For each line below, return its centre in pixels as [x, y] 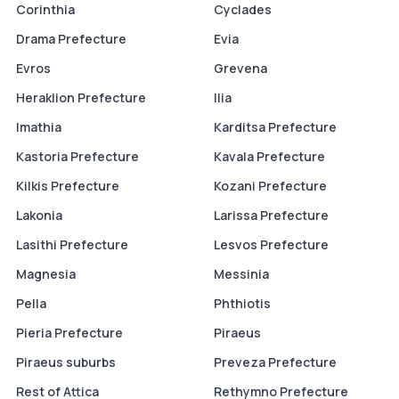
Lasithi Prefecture [72, 245]
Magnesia [46, 274]
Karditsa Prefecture [275, 127]
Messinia [241, 274]
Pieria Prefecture [69, 333]
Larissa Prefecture [271, 216]
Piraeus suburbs [66, 362]
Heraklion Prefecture [81, 98]
